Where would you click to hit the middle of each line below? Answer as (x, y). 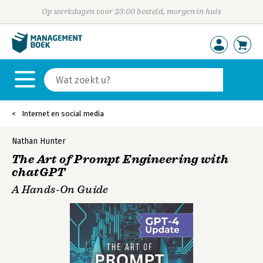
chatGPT (39, 172)
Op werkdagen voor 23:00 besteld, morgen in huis (131, 11)
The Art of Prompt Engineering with (120, 159)
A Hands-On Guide (60, 190)
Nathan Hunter (39, 141)
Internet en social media (63, 114)
